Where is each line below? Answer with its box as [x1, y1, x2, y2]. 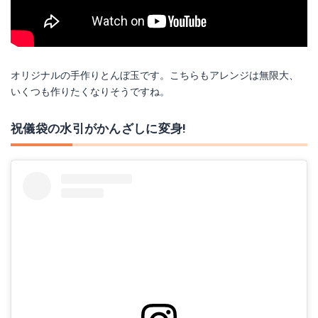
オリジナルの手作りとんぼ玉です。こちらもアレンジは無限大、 [11, 70, 299, 81]
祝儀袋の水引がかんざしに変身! [11, 121, 187, 136]
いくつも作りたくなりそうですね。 [11, 86, 170, 97]
